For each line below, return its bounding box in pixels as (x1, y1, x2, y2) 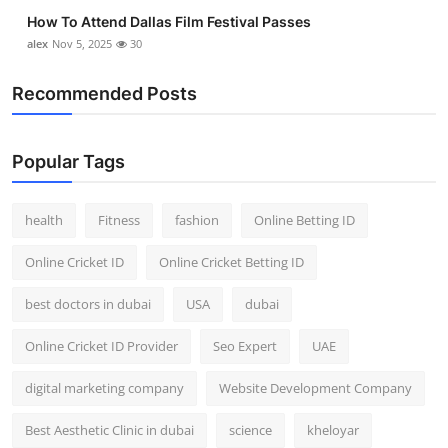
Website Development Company (219, 378, 412, 397)
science (229, 420, 272, 439)
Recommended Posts (12, 82, 197, 104)
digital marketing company (25, 378, 184, 397)
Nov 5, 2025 (52, 35, 112, 51)
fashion (175, 210, 219, 229)
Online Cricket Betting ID (159, 252, 304, 271)
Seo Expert (213, 336, 277, 355)
